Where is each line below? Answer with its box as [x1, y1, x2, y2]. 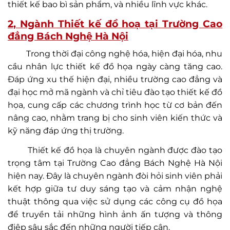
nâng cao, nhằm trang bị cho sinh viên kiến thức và [8, 112, 222, 123]
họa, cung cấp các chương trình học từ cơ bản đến [8, 100, 222, 110]
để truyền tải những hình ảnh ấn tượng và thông [8, 209, 222, 219]
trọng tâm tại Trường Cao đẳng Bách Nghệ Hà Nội [8, 158, 222, 168]
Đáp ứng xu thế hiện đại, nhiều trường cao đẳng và [8, 74, 222, 84]
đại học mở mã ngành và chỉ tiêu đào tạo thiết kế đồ [8, 87, 222, 97]
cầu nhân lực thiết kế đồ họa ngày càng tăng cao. [8, 61, 222, 71]
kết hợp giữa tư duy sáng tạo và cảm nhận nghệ [8, 183, 222, 194]
